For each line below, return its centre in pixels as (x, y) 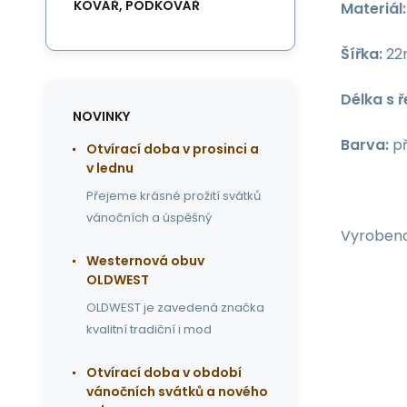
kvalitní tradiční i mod (149, 329)
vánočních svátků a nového (177, 392)
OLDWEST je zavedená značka (175, 308)
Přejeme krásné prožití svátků (174, 196)
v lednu (110, 168)
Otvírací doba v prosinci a (173, 149)
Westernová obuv (145, 261)
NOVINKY (101, 116)
